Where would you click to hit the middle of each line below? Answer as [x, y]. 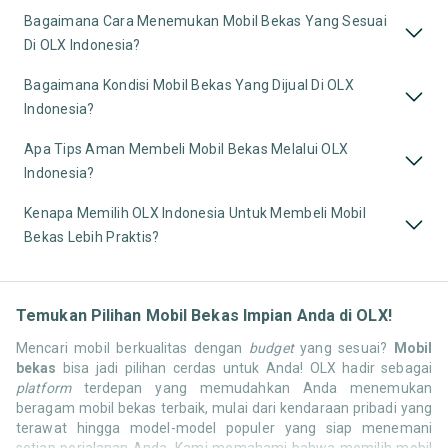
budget [271, 347]
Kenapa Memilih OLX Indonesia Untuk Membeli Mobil [195, 212]
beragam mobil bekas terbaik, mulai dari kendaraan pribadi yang [224, 407]
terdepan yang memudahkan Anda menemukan [251, 387]
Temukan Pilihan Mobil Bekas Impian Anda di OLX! [204, 315]
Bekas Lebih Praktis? [92, 236]
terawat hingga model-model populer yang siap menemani [224, 427]
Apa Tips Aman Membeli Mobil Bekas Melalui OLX [186, 148]
